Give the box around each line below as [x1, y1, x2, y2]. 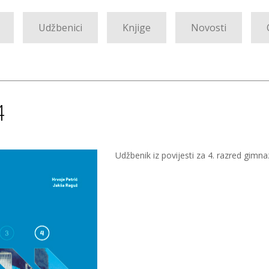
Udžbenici [38, 21, 82, 34]
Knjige [122, 21, 151, 34]
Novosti [191, 21, 226, 34]
